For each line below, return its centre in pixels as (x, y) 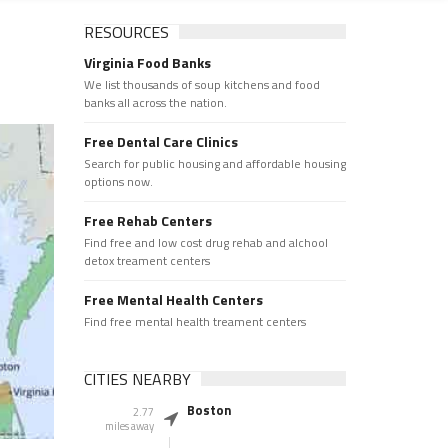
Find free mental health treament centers (194, 321)
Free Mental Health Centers (173, 299)
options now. (118, 181)
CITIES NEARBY (137, 379)
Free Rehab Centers (147, 220)
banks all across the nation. (155, 102)
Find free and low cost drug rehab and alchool (205, 242)
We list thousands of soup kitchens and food (201, 84)
